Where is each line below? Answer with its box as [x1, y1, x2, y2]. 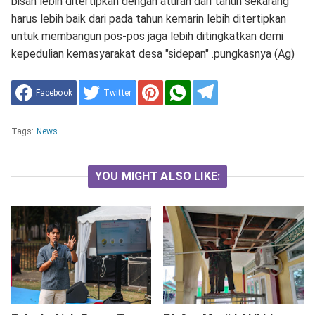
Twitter [103, 88, 132, 98]
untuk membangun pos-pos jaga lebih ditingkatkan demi [11, 30, 283, 43]
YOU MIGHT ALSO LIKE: [94, 169, 221, 183]
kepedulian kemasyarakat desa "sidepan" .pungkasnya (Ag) [11, 47, 295, 60]
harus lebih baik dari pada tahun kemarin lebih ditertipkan [11, 12, 286, 25]
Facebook [35, 88, 72, 98]
